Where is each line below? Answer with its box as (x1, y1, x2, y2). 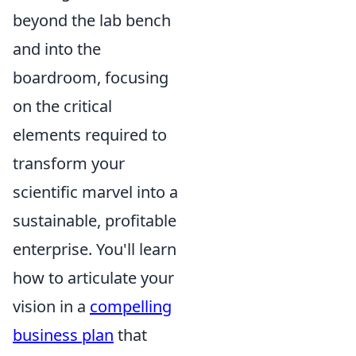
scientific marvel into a (13, 181, 178, 203)
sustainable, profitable (13, 210, 176, 232)
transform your (13, 153, 125, 175)
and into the (13, 38, 101, 60)
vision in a (13, 296, 90, 318)
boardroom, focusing (13, 67, 168, 89)
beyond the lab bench (13, 10, 171, 32)
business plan (13, 324, 114, 346)
